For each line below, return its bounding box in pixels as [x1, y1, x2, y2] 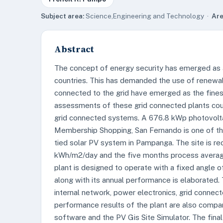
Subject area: [41, 12, 84, 20]
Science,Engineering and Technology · [84, 12, 212, 20]
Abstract [54, 43, 94, 55]
